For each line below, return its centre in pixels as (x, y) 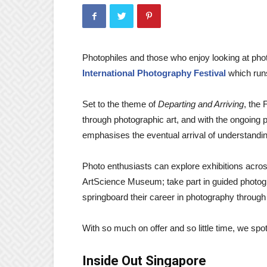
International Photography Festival (154, 73)
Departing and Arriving (201, 104)
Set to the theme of (120, 104)
